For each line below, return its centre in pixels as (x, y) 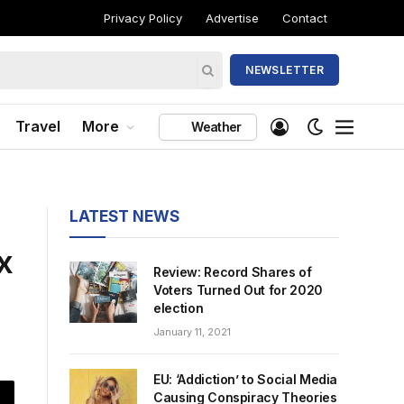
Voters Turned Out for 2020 (238, 290)
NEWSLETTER (285, 70)
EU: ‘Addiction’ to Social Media (246, 379)
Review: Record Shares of (233, 272)
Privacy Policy (143, 18)
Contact (305, 18)
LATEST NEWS (124, 216)
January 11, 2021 (192, 332)
